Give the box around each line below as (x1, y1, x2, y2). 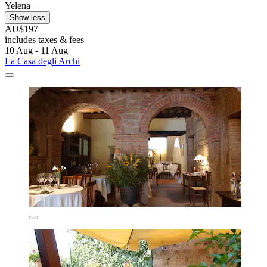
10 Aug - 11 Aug (5, 45, 68, 56)
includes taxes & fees (5, 35, 84, 45)
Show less (10, 13, 45, 23)
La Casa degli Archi (5, 56, 80, 67)
